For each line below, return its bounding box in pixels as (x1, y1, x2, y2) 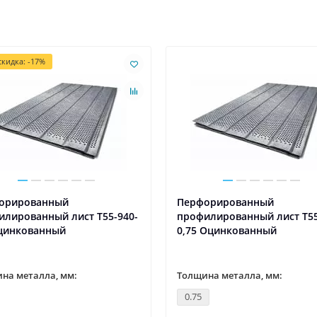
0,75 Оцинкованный (177, 224, 277, 238)
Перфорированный (177, 195, 274, 209)
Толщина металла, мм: (177, 269, 282, 282)
